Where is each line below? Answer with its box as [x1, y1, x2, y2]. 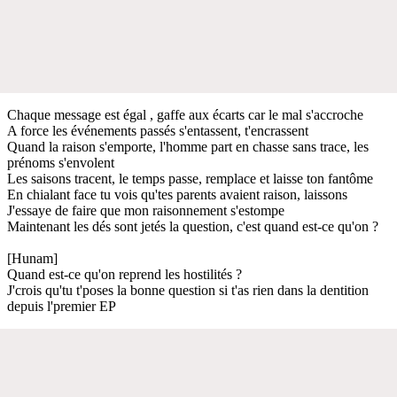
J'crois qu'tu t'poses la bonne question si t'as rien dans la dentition [7, 282, 369, 298]
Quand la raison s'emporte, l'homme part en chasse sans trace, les [7, 138, 369, 154]
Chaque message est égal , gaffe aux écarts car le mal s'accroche [7, 106, 363, 122]
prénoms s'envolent [7, 154, 114, 170]
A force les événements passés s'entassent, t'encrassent [7, 122, 308, 138]
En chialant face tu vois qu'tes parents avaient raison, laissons [7, 186, 347, 202]
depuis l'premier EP [7, 298, 116, 314]
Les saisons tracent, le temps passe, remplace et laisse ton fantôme [7, 170, 373, 186]
